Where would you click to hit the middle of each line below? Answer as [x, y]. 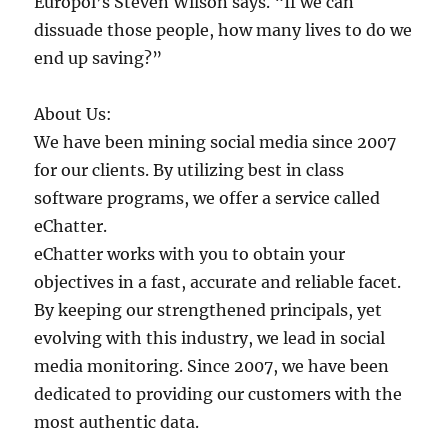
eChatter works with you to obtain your [190, 253]
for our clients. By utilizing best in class [189, 169]
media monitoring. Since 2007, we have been [212, 365]
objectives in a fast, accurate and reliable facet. [218, 281]
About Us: [73, 113]
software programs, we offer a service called [207, 197]
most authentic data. [117, 421]
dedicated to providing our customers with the [218, 393]
